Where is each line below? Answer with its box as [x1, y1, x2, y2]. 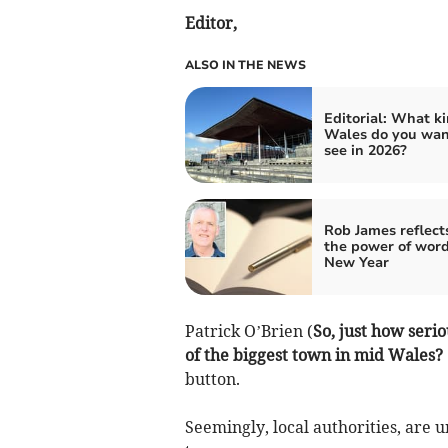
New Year [323, 253, 389, 272]
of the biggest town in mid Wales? [184, 345, 443, 365]
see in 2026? [323, 141, 407, 160]
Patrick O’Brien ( [184, 321, 313, 341]
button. [184, 369, 240, 389]
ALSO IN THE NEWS [184, 57, 306, 73]
